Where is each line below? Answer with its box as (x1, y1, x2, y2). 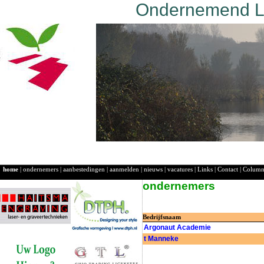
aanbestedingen (63, 166, 105, 173)
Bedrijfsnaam (143, 214, 181, 221)
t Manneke (144, 235, 179, 243)
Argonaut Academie (144, 223, 211, 232)
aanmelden (110, 166, 139, 173)
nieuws (144, 166, 163, 173)
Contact (217, 166, 238, 173)
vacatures (167, 166, 193, 173)
